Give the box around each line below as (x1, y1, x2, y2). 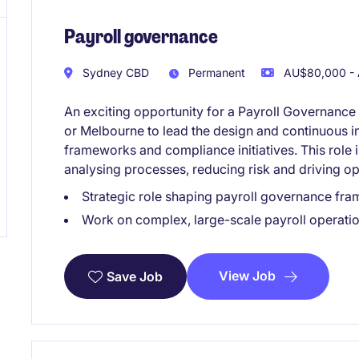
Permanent (185, 66, 245, 80)
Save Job (107, 268, 163, 284)
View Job (219, 268, 276, 284)
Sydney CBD (79, 66, 149, 80)
